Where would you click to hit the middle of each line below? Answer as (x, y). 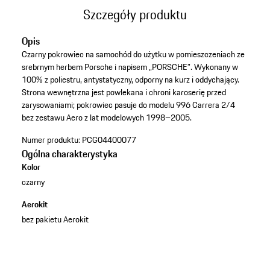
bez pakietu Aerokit (55, 220)
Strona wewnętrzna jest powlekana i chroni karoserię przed (124, 93)
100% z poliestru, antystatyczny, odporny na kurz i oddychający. (130, 80)
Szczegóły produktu (135, 14)
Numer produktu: (51, 140)
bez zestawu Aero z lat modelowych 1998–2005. (106, 118)
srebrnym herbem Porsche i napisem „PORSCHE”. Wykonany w (130, 67)
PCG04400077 (109, 140)
